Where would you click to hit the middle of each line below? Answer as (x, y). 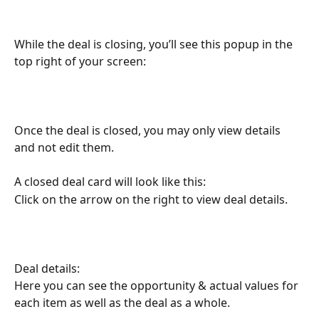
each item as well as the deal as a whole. (122, 303)
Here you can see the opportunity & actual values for (158, 286)
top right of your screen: (80, 61)
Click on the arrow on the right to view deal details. (151, 199)
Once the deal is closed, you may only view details (149, 130)
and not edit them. (64, 147)
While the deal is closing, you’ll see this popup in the (155, 44)
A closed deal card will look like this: (110, 182)
